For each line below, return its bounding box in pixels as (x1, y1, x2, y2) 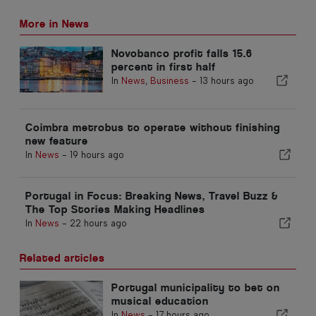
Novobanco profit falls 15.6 (111, 46, 253, 60)
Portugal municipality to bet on (111, 280, 280, 294)
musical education (111, 293, 209, 308)
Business (150, 75, 189, 86)
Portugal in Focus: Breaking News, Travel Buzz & (25, 188, 278, 202)
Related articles (20, 250, 105, 265)
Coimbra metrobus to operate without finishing (25, 120, 280, 134)
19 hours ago (70, 149, 124, 160)
